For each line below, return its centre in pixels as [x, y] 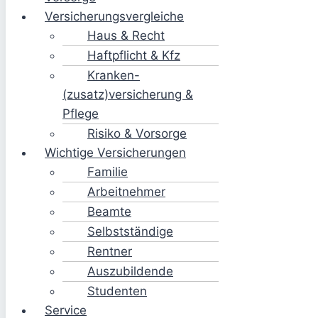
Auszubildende [130, 271]
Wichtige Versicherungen [115, 153]
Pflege [81, 114]
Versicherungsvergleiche [114, 16]
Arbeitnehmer [126, 192]
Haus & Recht [126, 35]
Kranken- [114, 75]
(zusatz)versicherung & [128, 94]
